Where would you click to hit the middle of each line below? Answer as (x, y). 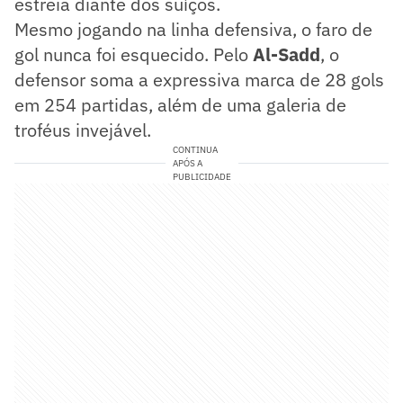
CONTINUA (195, 149)
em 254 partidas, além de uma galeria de (180, 104)
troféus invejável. (83, 130)
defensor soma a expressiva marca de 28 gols (199, 79)
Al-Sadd (287, 54)
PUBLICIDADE (201, 176)
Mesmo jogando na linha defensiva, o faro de (193, 29)
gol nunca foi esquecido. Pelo (134, 54)
